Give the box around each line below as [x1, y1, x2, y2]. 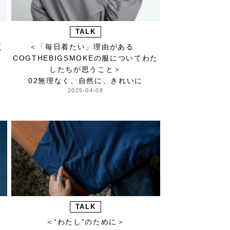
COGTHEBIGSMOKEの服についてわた [13, 54, 158, 63]
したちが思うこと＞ [49, 65, 122, 74]
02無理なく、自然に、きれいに [28, 76, 143, 85]
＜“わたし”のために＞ [46, 218, 125, 226]
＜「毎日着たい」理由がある [29, 43, 142, 51]
